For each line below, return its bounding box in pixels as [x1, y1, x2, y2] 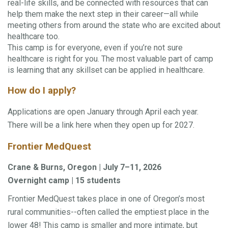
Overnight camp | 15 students [8, 176, 121, 186]
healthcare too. [8, 32, 60, 42]
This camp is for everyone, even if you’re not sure [8, 43, 183, 53]
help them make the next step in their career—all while [8, 9, 198, 19]
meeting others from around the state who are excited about [8, 20, 220, 31]
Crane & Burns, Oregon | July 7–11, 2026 [8, 162, 161, 173]
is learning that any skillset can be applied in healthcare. [8, 65, 205, 75]
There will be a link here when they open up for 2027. [8, 120, 194, 130]
